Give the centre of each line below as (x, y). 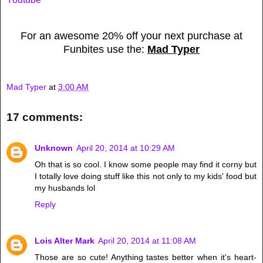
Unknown (54, 148)
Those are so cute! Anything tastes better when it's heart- (146, 257)
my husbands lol (65, 188)
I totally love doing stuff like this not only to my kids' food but (146, 176)
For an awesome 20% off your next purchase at (131, 36)
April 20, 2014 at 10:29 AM (126, 148)
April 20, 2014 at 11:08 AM (147, 240)
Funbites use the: (105, 49)
